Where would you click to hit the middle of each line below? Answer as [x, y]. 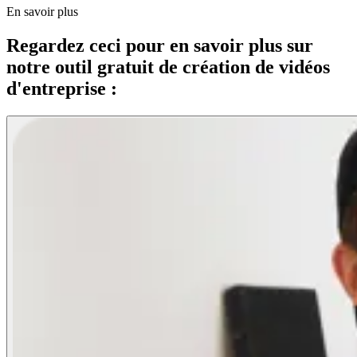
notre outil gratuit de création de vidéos [168, 67]
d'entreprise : [62, 88]
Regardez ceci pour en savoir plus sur [160, 45]
